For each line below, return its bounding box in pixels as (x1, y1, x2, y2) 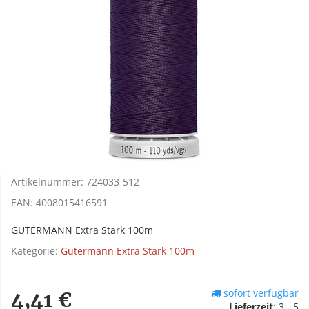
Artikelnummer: (11, 175, 86, 189)
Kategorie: (11, 244, 61, 258)
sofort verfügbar (221, 286, 299, 300)
